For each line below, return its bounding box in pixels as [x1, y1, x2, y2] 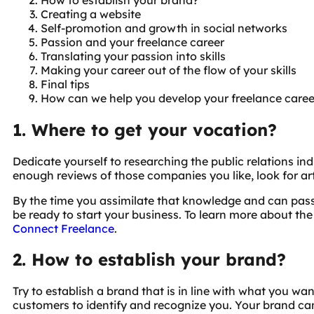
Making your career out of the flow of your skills [41, 62, 296, 77]
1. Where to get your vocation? [13, 118, 277, 140]
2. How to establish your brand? [13, 249, 286, 271]
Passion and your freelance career [41, 34, 224, 49]
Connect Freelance [13, 221, 114, 235]
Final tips [41, 76, 90, 91]
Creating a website [41, 6, 141, 21]
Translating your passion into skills [41, 48, 226, 63]
